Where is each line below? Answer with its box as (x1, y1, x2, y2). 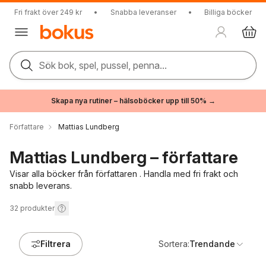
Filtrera (40, 239, 71, 249)
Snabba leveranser (110, 8, 176, 17)
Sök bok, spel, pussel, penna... (39, 59, 167, 71)
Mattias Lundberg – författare (9, 147, 238, 167)
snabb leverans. (9, 180, 72, 191)
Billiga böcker (204, 8, 252, 17)
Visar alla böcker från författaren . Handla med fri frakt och (9, 169, 238, 179)
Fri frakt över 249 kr (14, 8, 82, 17)
